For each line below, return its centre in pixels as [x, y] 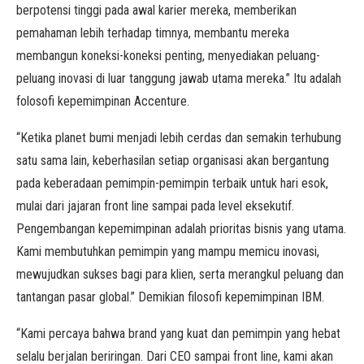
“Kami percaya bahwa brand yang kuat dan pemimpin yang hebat [178, 334]
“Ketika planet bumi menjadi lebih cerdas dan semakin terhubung [179, 138]
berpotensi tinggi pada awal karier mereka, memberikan [156, 10]
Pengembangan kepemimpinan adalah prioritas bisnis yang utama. [181, 229]
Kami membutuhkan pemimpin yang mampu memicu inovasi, [168, 251]
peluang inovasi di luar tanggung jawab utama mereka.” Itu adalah [179, 78]
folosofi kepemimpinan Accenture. [103, 101]
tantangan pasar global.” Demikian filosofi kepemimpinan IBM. [170, 297]
